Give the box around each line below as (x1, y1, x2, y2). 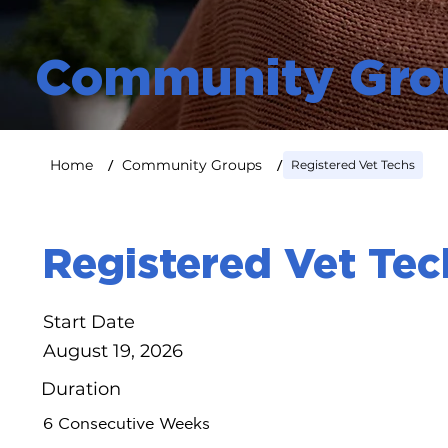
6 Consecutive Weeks (43, 414, 211, 433)
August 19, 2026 (43, 340, 184, 363)
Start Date (43, 311, 136, 334)
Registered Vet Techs (290, 157, 415, 172)
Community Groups (121, 155, 262, 174)
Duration (40, 377, 121, 400)
